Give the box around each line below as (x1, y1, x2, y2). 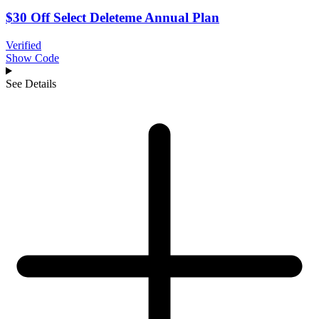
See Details (6, 77, 56, 90)
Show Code (6, 51, 59, 64)
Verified (6, 38, 41, 51)
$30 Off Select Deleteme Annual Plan (6, 10, 219, 26)
